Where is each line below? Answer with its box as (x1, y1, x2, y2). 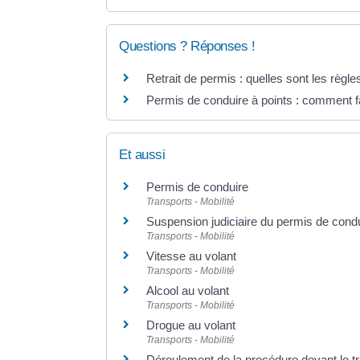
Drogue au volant (146, 317, 235, 332)
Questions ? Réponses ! (119, 38, 255, 54)
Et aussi (119, 146, 165, 162)
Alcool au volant (146, 283, 229, 297)
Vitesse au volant (146, 248, 239, 263)
